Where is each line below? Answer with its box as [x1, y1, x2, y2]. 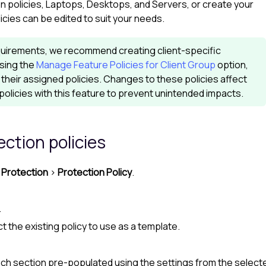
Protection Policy [58, 166, 132, 179]
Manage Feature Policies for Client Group [36, 58, 216, 71]
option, [216, 58, 248, 71]
